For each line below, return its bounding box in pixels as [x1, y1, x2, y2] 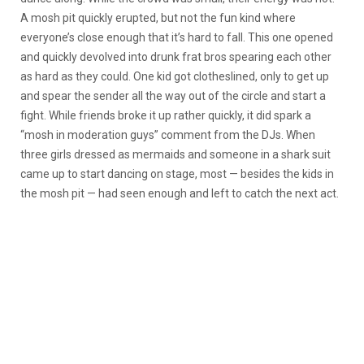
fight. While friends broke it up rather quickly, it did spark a [20, 109, 311, 122]
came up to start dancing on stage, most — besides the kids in [20, 167, 334, 180]
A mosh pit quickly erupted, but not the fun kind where [20, 11, 296, 24]
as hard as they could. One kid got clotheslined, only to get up [20, 70, 329, 83]
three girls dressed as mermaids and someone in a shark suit [20, 148, 331, 161]
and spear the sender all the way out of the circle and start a [20, 89, 326, 102]
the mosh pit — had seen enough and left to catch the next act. [20, 187, 339, 200]
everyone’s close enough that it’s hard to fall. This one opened [20, 31, 333, 44]
